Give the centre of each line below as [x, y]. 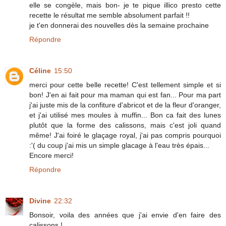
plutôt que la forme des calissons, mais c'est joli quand [125, 125]
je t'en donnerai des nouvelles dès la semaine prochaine [119, 25]
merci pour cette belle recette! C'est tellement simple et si [125, 84]
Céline [40, 70]
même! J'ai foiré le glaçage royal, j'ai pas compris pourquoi [125, 135]
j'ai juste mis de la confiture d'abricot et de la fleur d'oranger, [125, 105]
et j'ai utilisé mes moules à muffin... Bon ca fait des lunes [125, 115]
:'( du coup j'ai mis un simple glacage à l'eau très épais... [119, 145]
